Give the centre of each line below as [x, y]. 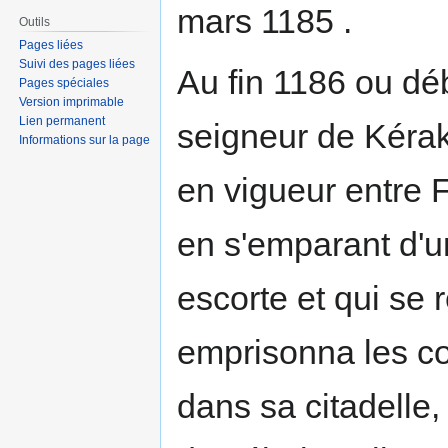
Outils [35, 21]
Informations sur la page [85, 140]
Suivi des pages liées [77, 64]
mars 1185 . [264, 21]
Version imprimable [72, 102]
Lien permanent [62, 121]
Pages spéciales [64, 83]
